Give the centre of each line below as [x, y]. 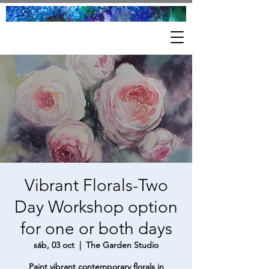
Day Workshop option [96, 207]
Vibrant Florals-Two [96, 186]
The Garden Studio [122, 245]
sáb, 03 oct [54, 245]
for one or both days [96, 229]
